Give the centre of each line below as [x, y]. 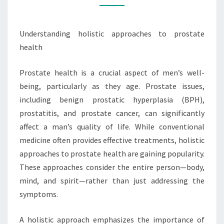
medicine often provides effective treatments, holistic [112, 140]
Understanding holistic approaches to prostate [112, 33]
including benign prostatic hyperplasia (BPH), [112, 99]
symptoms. [39, 194]
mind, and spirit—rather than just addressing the [112, 180]
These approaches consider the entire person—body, [112, 167]
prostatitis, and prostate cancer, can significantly [112, 113]
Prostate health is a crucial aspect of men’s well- [112, 72]
